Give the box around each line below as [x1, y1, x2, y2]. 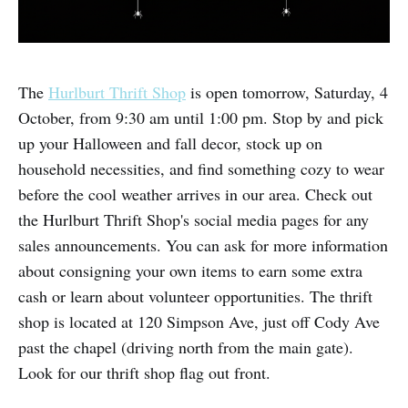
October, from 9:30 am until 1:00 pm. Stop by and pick [18, 107, 383, 129]
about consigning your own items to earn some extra [18, 260, 362, 282]
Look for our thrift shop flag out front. [18, 362, 270, 384]
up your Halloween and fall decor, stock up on [18, 132, 322, 155]
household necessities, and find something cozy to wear [18, 158, 384, 180]
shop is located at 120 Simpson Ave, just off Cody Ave [18, 311, 380, 333]
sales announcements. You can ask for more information [18, 234, 388, 257]
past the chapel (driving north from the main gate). [18, 336, 353, 359]
